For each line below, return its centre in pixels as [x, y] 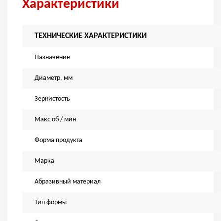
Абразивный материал [68, 182]
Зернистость [52, 99]
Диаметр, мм [54, 78]
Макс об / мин [55, 120]
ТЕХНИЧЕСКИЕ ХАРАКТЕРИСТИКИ [91, 36]
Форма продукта [58, 141]
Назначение [52, 58]
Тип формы [51, 203]
